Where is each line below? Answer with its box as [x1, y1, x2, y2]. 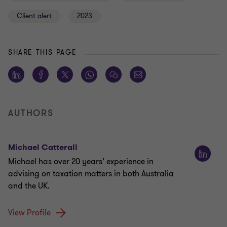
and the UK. [8, 180, 50, 192]
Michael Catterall [8, 142, 78, 153]
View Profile [8, 207, 51, 219]
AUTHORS [8, 107, 54, 120]
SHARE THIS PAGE [8, 48, 77, 58]
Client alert [17, 11, 52, 21]
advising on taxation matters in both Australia [8, 168, 174, 180]
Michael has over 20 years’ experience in [8, 156, 154, 168]
